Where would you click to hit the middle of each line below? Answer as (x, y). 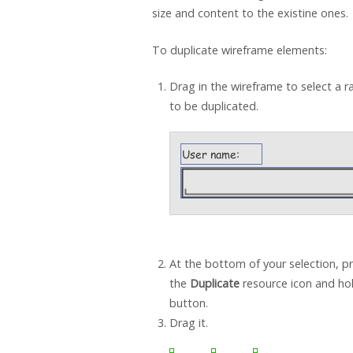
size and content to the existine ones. (250, 13)
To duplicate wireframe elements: (240, 50)
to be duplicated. (214, 106)
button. (188, 303)
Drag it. (188, 323)
